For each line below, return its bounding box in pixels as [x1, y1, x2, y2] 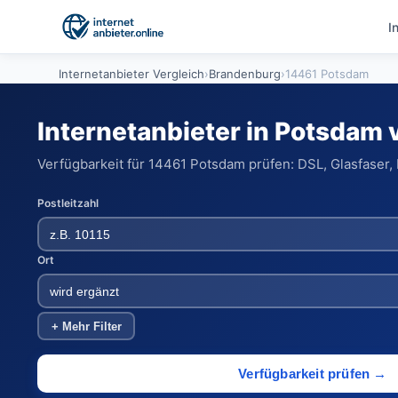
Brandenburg [209, 67, 281, 81]
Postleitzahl [37, 196, 99, 210]
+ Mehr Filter [51, 319, 122, 333]
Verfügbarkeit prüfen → [238, 366, 387, 381]
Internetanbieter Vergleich [59, 67, 204, 81]
